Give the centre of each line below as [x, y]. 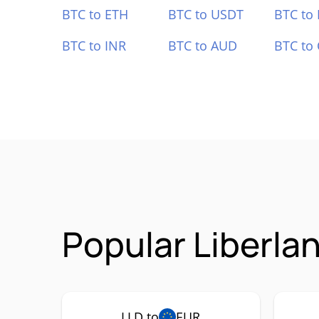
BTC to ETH [95, 14]
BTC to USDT [205, 14]
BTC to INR [94, 46]
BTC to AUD [202, 46]
